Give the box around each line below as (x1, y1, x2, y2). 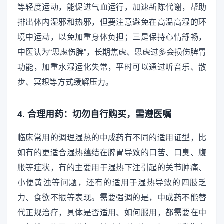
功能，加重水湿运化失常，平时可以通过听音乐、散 (17, 62, 206, 71)
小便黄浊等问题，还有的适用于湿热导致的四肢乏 (17, 178, 206, 187)
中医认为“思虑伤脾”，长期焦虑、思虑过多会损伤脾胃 (17, 47, 206, 56)
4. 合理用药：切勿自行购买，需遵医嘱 (17, 109, 171, 120)
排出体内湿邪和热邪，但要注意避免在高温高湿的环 (17, 17, 206, 26)
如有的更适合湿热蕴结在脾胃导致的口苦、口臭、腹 (17, 148, 206, 157)
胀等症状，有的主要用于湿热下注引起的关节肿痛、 (17, 163, 206, 172)
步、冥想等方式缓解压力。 (17, 77, 113, 86)
